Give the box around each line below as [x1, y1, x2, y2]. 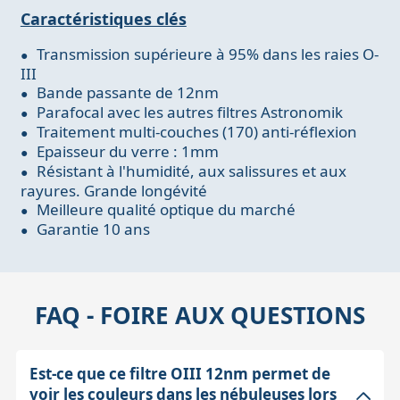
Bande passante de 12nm [36, 81, 219, 103]
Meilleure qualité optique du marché [36, 198, 296, 220]
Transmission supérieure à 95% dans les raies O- [36, 43, 379, 64]
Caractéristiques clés [20, 7, 187, 29]
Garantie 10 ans [36, 218, 150, 239]
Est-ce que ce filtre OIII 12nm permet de [29, 363, 330, 385]
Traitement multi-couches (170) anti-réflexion [36, 121, 357, 142]
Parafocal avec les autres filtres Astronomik [36, 101, 343, 122]
